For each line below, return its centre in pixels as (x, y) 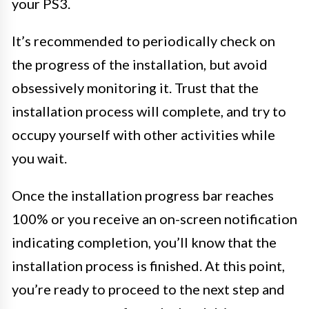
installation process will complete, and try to (149, 111)
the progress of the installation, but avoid (140, 64)
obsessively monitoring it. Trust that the (135, 88)
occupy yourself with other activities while (143, 134)
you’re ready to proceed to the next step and (148, 289)
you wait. (39, 158)
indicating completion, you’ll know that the (144, 242)
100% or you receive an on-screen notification (154, 219)
